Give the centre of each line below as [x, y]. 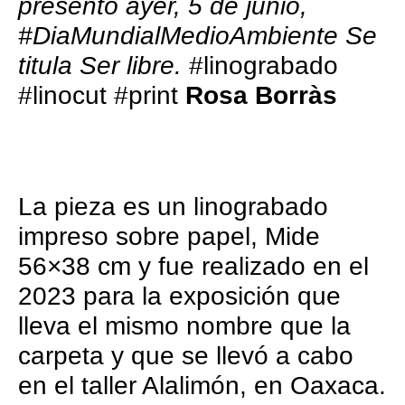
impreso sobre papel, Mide [169, 236]
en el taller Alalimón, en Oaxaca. [202, 385]
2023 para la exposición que [179, 296]
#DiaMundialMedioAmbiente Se [198, 35]
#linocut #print [102, 95]
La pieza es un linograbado [173, 206]
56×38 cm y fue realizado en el [193, 266]
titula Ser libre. [100, 65]
